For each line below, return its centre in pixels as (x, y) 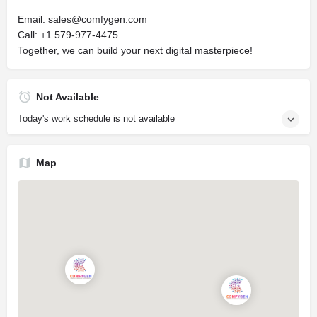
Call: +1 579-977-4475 (68, 35)
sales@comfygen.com (98, 19)
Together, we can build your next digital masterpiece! (135, 50)
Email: (33, 19)
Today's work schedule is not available (96, 119)
